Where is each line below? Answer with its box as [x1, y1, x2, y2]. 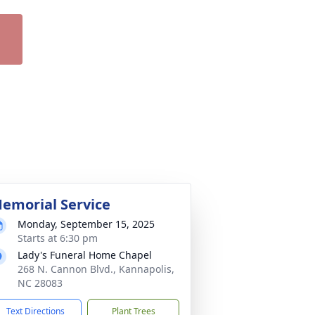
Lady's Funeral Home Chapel [18, 248, 152, 262]
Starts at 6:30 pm [18, 231, 98, 245]
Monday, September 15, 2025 [18, 217, 155, 231]
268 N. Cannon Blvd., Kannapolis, [18, 262, 174, 276]
